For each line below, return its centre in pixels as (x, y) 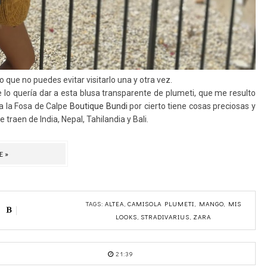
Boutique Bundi (100, 106)
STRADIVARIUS (165, 217)
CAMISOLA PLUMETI (161, 204)
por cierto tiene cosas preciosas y (193, 106)
